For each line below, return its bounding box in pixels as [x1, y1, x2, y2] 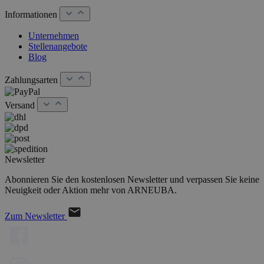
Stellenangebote [28, 41, 87, 51]
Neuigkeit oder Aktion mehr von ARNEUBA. [5, 184, 177, 195]
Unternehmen [28, 30, 79, 41]
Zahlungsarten [5, 74, 60, 85]
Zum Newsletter [5, 210, 65, 221]
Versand [5, 100, 37, 110]
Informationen [5, 9, 60, 19]
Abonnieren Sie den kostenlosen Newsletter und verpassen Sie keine [5, 174, 259, 184]
